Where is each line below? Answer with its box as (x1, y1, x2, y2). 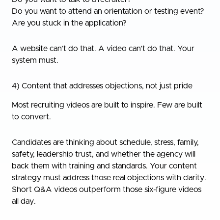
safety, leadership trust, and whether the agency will (12, 150, 195, 159)
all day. (12, 197, 36, 206)
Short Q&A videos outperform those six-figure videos (12, 186, 201, 194)
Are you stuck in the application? (12, 19, 127, 27)
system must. (12, 56, 58, 65)
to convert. (12, 113, 51, 121)
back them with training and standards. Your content (12, 162, 197, 170)
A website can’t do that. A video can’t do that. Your (12, 45, 194, 53)
